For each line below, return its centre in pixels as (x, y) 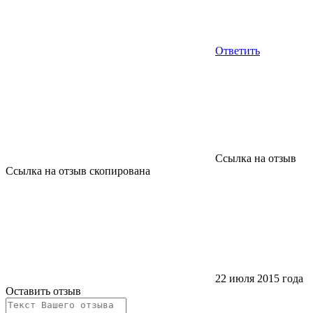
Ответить (238, 50)
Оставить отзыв (43, 291)
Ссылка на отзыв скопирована (78, 170)
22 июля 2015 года (259, 278)
